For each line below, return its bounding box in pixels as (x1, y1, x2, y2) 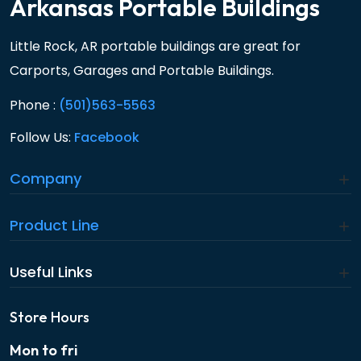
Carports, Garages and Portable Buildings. (10, 61, 274, 80)
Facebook (74, 128, 139, 147)
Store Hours (10, 308, 89, 326)
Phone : (10, 96, 56, 114)
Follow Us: (10, 128, 71, 147)
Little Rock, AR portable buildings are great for (10, 37, 301, 56)
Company (10, 168, 81, 189)
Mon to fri (10, 341, 77, 359)
